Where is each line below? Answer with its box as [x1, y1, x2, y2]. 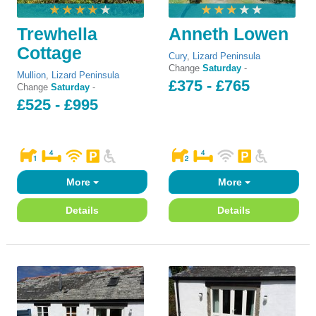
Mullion [17, 71, 46, 80]
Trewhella [17, 24, 97, 44]
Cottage [17, 43, 82, 63]
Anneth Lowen [169, 24, 288, 44]
